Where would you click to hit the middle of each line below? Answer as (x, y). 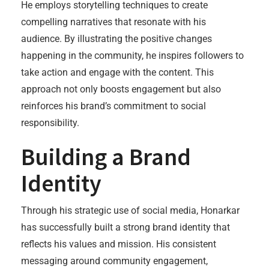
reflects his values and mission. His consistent (119, 244)
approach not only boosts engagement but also (121, 89)
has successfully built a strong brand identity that (125, 227)
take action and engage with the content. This (117, 72)
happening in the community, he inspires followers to (132, 56)
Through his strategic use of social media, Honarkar (130, 210)
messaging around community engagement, (114, 261)
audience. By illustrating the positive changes (116, 39)
